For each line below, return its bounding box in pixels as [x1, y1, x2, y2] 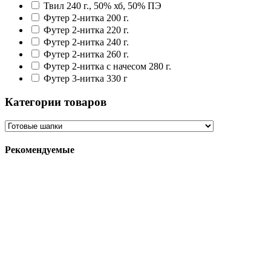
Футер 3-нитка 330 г [44, 73, 128, 84]
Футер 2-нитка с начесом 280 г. [44, 61, 171, 72]
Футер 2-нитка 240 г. [44, 37, 129, 48]
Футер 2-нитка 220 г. [44, 25, 129, 36]
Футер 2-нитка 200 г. [44, 13, 129, 24]
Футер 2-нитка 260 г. [44, 49, 129, 60]
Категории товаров [5, 95, 106, 108]
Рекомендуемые [5, 144, 74, 155]
